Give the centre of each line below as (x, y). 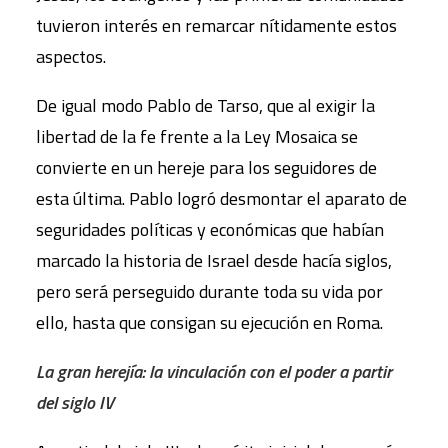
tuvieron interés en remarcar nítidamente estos (216, 25)
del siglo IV (75, 402)
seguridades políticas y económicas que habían (210, 229)
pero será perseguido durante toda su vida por (209, 291)
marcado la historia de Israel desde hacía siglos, (214, 260)
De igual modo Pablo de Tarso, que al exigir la (205, 105)
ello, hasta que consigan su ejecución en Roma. (209, 322)
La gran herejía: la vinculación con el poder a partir (214, 371)
